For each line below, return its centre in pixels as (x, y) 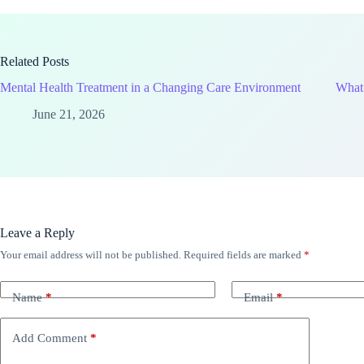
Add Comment (50, 338)
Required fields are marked (244, 255)
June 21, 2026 (69, 115)
